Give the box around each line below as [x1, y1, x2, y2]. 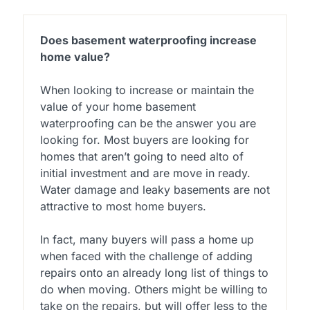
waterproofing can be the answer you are [39, 116, 256, 130]
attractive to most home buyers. [39, 199, 206, 213]
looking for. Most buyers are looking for [39, 132, 249, 147]
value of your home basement [39, 99, 196, 113]
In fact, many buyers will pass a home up [39, 232, 254, 246]
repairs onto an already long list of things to [39, 265, 268, 280]
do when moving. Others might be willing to [39, 282, 268, 296]
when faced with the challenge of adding [39, 248, 253, 263]
